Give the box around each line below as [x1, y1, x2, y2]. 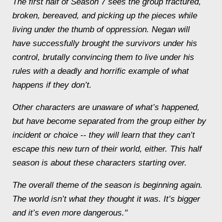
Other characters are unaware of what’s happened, [12, 103, 200, 112]
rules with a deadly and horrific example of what [12, 66, 189, 76]
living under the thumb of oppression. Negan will [12, 25, 190, 34]
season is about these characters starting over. [12, 158, 187, 167]
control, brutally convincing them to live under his [12, 53, 194, 62]
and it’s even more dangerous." [12, 208, 127, 218]
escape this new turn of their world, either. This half [12, 144, 202, 154]
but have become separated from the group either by [12, 116, 206, 126]
